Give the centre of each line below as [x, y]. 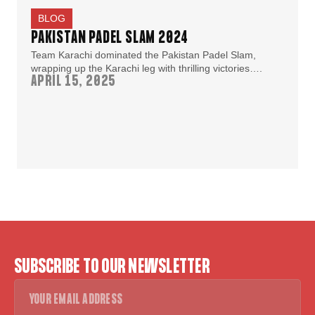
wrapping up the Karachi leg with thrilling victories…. [147, 69]
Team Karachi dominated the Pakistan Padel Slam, [143, 55]
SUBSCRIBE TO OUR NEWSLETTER [112, 268]
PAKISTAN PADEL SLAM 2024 [110, 39]
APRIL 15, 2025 [74, 82]
